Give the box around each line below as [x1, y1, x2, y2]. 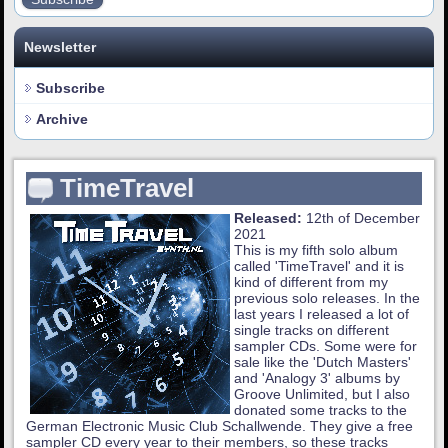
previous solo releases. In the [234, 290, 421, 307]
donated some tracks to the [234, 402, 408, 419]
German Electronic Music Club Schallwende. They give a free [26, 418, 414, 435]
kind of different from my [234, 274, 389, 291]
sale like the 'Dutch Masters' [234, 354, 412, 371]
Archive [36, 111, 89, 128]
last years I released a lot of [234, 306, 410, 323]
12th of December [302, 210, 421, 227]
